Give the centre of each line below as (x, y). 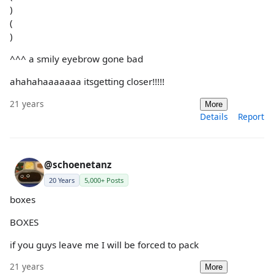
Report (251, 116)
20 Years (62, 180)
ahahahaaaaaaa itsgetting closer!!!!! (87, 82)
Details (214, 116)
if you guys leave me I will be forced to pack (104, 244)
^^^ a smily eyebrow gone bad (76, 59)
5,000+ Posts (104, 180)
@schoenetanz (78, 164)
